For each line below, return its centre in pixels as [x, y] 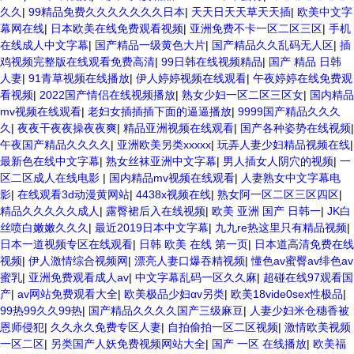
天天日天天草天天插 [241, 12]
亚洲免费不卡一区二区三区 [256, 28]
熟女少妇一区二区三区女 [243, 95]
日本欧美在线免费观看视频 [117, 28]
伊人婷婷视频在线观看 [191, 78]
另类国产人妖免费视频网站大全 [128, 344]
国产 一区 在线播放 [259, 344]
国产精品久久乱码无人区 [273, 45]
